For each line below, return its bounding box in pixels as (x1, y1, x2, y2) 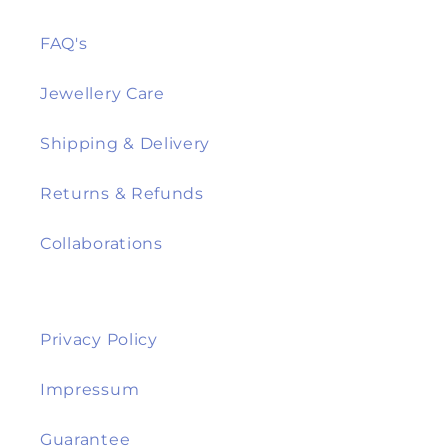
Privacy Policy (40, 329, 158, 350)
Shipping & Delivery (40, 133, 211, 154)
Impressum (40, 379, 140, 400)
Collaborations (40, 233, 163, 254)
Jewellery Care (40, 83, 165, 104)
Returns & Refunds (40, 183, 204, 204)
